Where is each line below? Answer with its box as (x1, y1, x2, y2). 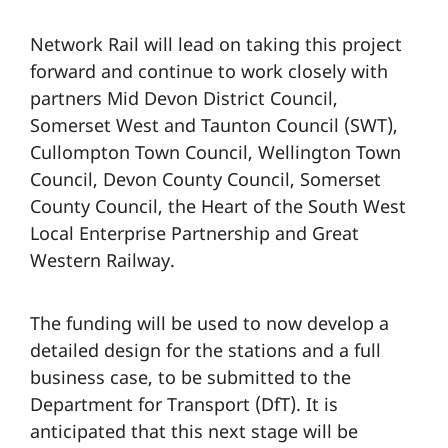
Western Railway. (30, 247, 175, 272)
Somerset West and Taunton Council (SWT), (30, 112, 398, 137)
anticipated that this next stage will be (30, 418, 358, 443)
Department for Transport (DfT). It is (30, 391, 338, 416)
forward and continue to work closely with (30, 58, 388, 83)
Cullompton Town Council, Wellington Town (30, 139, 401, 164)
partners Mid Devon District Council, (30, 85, 338, 110)
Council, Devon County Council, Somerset (30, 166, 381, 191)
